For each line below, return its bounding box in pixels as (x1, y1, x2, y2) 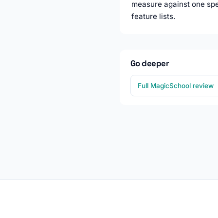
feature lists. (131, 12, 175, 21)
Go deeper (130, 58, 169, 69)
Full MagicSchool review (138, 82, 214, 90)
